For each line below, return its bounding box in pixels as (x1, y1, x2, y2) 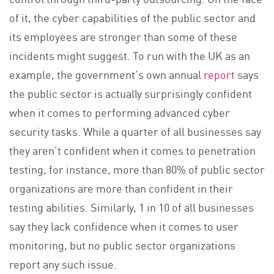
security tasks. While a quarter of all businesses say (9, 122, 261, 139)
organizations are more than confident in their (9, 179, 233, 196)
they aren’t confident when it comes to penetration (9, 141, 256, 158)
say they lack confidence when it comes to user (9, 217, 239, 234)
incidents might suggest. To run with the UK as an (9, 46, 250, 63)
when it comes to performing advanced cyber (9, 103, 230, 120)
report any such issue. (9, 255, 117, 272)
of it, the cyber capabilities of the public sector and (9, 9, 256, 25)
